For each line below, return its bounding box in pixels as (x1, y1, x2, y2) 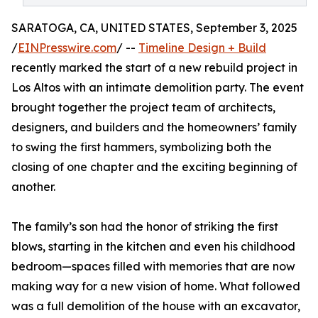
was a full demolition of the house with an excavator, (11, 299, 300, 313)
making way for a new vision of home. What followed (11, 279, 300, 293)
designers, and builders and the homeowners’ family (11, 120, 297, 134)
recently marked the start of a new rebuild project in (11, 60, 297, 75)
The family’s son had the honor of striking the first (11, 219, 278, 234)
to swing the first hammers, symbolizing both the (11, 140, 272, 154)
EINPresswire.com (18, 40, 116, 55)
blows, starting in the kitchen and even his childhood (11, 239, 295, 253)
